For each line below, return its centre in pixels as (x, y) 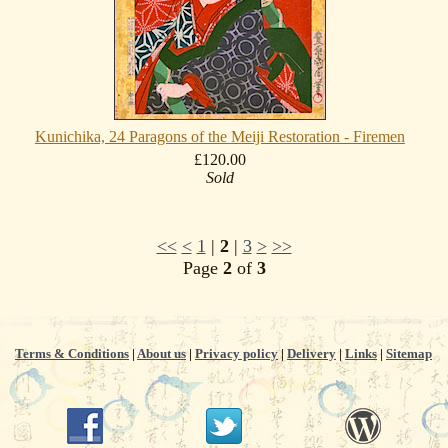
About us (161, 353)
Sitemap (409, 353)
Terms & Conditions (72, 353)
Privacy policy (236, 353)
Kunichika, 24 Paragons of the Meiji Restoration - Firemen (219, 137)
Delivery (311, 353)
